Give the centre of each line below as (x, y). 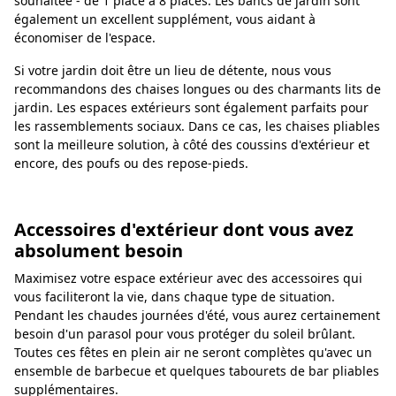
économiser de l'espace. (85, 37)
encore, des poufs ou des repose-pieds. (131, 163)
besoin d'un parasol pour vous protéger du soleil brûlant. (185, 333)
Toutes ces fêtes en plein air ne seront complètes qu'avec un (193, 352)
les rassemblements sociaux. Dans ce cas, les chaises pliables (197, 126)
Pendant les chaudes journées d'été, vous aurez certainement (197, 315)
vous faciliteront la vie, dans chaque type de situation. (175, 296)
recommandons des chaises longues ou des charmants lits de (198, 88)
